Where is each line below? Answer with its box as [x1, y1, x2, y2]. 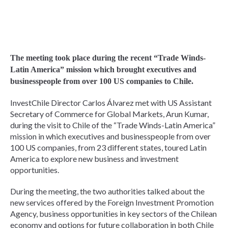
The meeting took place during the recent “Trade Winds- [10, 53, 206, 63]
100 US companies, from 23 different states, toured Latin [10, 142, 207, 153]
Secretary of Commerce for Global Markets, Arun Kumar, [10, 109, 209, 119]
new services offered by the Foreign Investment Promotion [10, 197, 214, 208]
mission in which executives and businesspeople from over [10, 131, 211, 141]
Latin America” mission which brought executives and [10, 65, 196, 74]
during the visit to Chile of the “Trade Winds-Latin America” [10, 120, 215, 130]
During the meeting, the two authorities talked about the [10, 186, 205, 196]
